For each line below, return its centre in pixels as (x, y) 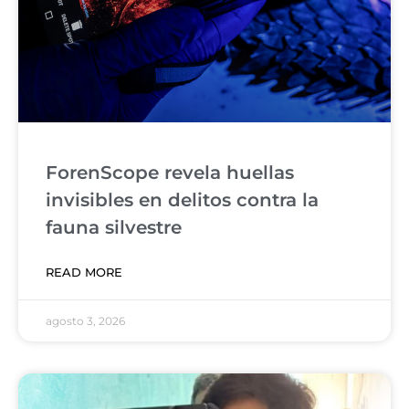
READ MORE (84, 273)
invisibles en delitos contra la (182, 200)
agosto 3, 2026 (85, 321)
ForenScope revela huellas (170, 173)
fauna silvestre (114, 228)
